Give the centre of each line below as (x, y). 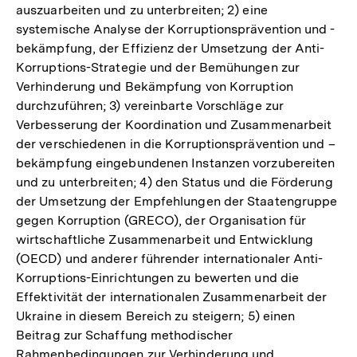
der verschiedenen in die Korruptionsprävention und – (176, 143)
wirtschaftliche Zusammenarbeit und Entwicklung (165, 239)
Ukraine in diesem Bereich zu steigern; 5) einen (156, 316)
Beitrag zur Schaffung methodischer (125, 335)
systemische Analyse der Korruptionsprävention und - (176, 29)
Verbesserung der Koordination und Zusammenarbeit (174, 124)
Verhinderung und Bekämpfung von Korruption (155, 86)
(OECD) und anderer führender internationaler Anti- (170, 258)
